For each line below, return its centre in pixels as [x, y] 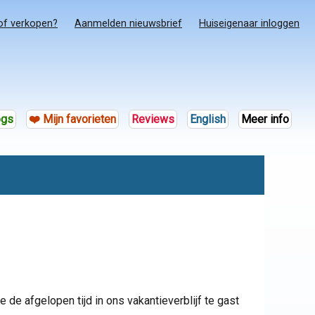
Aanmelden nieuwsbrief [128, 24]
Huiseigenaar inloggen [249, 24]
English [207, 119]
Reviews [153, 119]
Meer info [265, 119]
